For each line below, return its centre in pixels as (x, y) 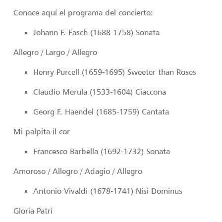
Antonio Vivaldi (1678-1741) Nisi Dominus (108, 191)
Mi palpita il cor (42, 132)
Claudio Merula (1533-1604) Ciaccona (100, 92)
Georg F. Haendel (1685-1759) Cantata (101, 112)
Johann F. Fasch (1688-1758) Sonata (97, 32)
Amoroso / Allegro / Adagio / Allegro (78, 171)
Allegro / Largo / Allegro (55, 52)
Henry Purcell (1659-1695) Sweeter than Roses (115, 72)
